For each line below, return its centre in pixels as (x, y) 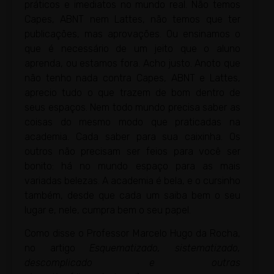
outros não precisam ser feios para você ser (132, 151)
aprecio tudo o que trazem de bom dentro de (132, 92)
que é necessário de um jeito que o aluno (132, 48)
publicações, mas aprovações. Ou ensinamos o (132, 34)
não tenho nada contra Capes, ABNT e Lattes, (132, 78)
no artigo (57, 248)
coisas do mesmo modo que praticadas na (132, 122)
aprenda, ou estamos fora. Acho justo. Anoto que (132, 63)
